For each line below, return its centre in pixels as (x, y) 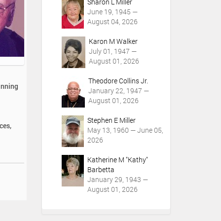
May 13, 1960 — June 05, (125, 130)
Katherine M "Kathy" (117, 160)
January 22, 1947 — (118, 91)
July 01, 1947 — (112, 51)
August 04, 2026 (112, 21)
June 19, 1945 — (112, 12)
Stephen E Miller (111, 120)
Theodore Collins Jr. (118, 81)
